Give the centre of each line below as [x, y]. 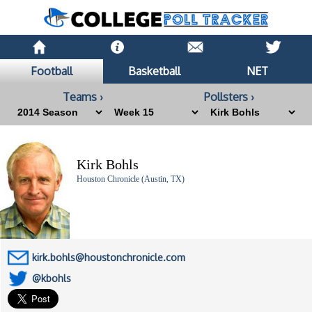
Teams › [83, 97]
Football [51, 71]
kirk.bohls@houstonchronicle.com [109, 258]
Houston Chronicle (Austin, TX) [131, 179]
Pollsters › [229, 97]
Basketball [155, 71]
